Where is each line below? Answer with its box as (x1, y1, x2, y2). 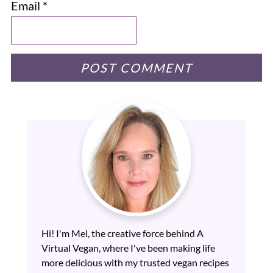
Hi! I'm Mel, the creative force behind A (41, 227, 204, 239)
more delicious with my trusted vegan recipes (41, 257, 229, 269)
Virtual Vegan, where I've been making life (41, 242, 215, 254)
